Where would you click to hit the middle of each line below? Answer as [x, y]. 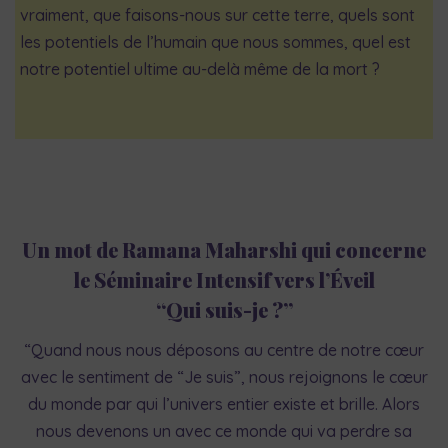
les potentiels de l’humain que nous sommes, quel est [215, 41]
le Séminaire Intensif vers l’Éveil [224, 280]
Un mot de [70, 250]
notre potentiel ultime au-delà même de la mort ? [200, 68]
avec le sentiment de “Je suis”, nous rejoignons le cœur [224, 377]
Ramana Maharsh [206, 250]
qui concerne [361, 250]
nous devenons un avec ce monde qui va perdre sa [224, 431]
